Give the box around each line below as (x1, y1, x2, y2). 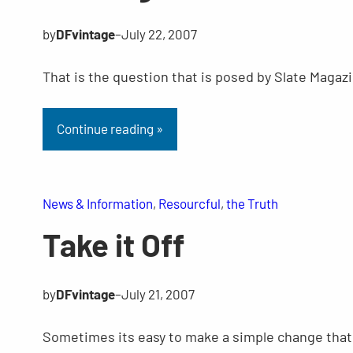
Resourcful (158, 195, 221, 212)
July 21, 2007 (121, 286, 195, 303)
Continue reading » (56, 121, 163, 137)
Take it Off (42, 225, 184, 264)
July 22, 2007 (121, 26, 197, 43)
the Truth (225, 195, 278, 212)
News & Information (42, 195, 153, 212)
